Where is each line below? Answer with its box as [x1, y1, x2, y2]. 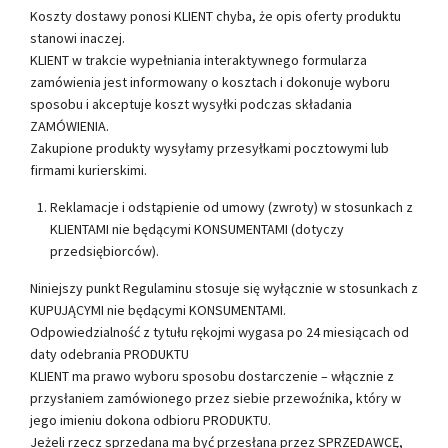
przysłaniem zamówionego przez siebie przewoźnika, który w [30, 388, 401, 407]
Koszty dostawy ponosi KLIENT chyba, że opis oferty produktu [30, 6, 401, 25]
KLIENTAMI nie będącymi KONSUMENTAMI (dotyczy [50, 219, 344, 238]
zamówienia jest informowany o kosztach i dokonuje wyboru [30, 72, 390, 91]
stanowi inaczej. [30, 28, 125, 47]
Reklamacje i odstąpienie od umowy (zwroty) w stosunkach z [50, 197, 413, 216]
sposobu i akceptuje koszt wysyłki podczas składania [30, 94, 352, 113]
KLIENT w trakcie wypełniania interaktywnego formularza [30, 50, 367, 69]
